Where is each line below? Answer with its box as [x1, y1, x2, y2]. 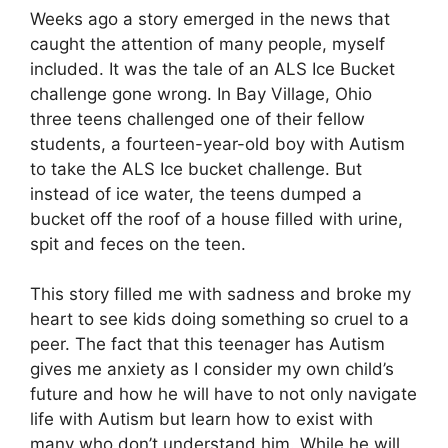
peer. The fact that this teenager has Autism [30, 334, 385, 355]
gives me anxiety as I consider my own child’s [30, 359, 394, 380]
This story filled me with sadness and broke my [30, 284, 411, 305]
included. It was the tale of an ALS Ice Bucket [30, 58, 395, 79]
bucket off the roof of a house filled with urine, [30, 208, 403, 229]
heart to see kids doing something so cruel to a [30, 309, 409, 330]
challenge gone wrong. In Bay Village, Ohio [30, 83, 372, 104]
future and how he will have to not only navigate [30, 384, 417, 405]
